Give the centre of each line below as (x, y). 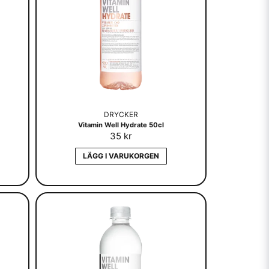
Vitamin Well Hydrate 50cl (121, 125)
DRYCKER (121, 114)
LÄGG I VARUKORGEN (121, 156)
